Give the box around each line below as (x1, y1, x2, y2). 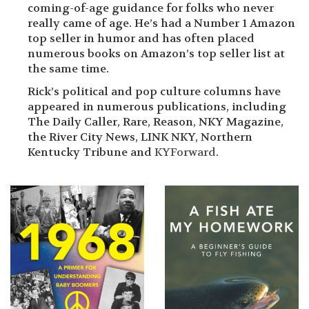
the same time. (28, 61, 109, 76)
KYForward (154, 144, 216, 159)
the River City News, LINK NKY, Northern (28, 129, 252, 144)
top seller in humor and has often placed (28, 30, 255, 46)
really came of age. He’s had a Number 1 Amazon (28, 15, 295, 30)
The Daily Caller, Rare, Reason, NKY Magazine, (28, 114, 283, 129)
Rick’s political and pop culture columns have (28, 83, 281, 99)
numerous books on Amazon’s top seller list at (28, 46, 285, 61)
